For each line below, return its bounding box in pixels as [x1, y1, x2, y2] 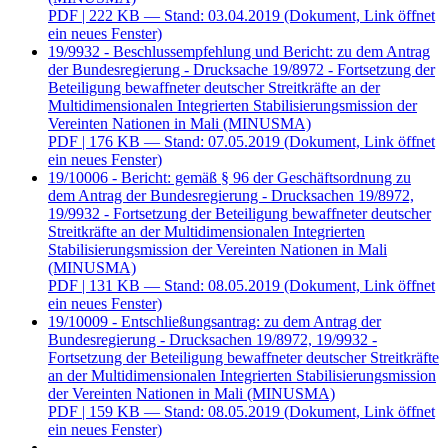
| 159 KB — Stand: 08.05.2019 [82, 403, 280, 420]
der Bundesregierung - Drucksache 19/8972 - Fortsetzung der [48, 61, 435, 78]
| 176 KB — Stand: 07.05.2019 [82, 133, 280, 150]
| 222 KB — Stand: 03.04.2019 [82, 7, 280, 24]
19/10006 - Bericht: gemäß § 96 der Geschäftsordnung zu [48, 169, 411, 186]
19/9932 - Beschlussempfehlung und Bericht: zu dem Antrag [48, 43, 430, 60]
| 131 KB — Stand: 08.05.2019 [82, 277, 280, 294]
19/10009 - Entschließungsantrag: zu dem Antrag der [48, 313, 381, 330]
